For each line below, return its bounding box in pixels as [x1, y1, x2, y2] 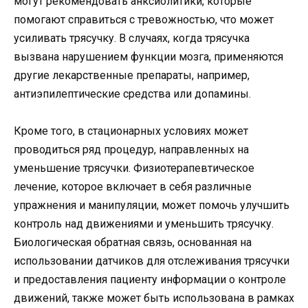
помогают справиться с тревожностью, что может [14, 12, 274, 26]
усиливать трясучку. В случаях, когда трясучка [14, 31, 250, 45]
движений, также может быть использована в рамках [14, 291, 294, 305]
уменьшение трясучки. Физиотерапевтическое [14, 161, 254, 175]
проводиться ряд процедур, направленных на [14, 142, 249, 156]
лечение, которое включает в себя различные [14, 179, 252, 193]
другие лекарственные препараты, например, [14, 68, 250, 82]
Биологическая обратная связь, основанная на [14, 235, 252, 249]
